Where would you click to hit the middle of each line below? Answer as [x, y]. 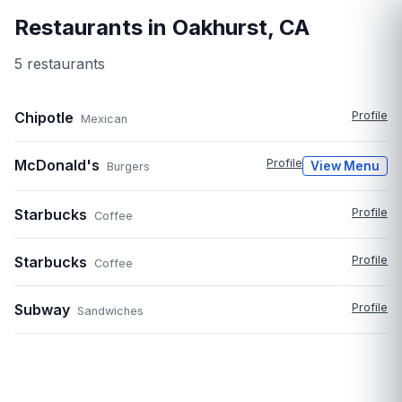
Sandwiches [110, 311]
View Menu [345, 166]
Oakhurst [220, 28]
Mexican [104, 119]
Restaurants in [93, 28]
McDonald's [57, 166]
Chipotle [44, 118]
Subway [42, 310]
